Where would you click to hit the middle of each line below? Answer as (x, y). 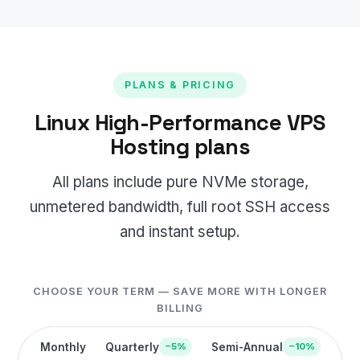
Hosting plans (180, 146)
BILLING (180, 309)
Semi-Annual (247, 347)
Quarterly (132, 347)
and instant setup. (180, 232)
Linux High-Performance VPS (180, 122)
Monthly (63, 347)
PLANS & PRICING (180, 84)
